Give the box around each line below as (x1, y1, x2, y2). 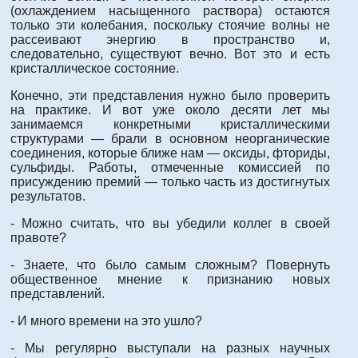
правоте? (10, 231, 66, 245)
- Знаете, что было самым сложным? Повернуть (10, 258, 330, 272)
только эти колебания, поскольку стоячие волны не (10, 18, 330, 33)
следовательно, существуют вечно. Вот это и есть (10, 47, 330, 62)
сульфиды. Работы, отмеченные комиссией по (10, 161, 330, 175)
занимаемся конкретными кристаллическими (10, 117, 330, 132)
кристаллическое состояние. (10, 62, 179, 76)
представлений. (10, 287, 105, 301)
